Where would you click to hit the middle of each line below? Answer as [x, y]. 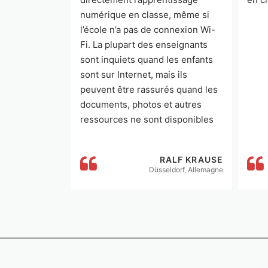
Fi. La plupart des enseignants [144, 45]
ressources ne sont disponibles [147, 119]
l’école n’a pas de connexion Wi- [148, 30]
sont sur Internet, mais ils [134, 74]
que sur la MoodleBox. [127, 134]
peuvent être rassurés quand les [149, 89]
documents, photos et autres [141, 104]
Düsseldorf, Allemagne [186, 170]
